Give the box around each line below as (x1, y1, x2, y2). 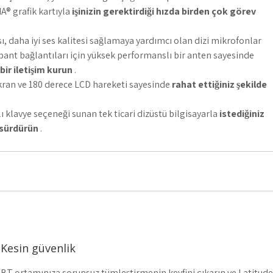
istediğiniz (219, 107, 264, 120)
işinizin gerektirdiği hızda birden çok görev (72, 5, 256, 18)
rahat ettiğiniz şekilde (172, 78, 267, 91)
